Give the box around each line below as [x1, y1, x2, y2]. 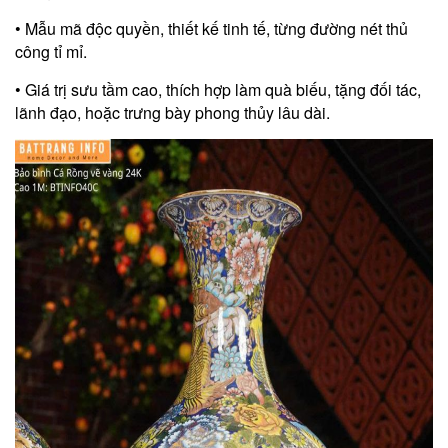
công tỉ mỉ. [15, 39, 87, 63]
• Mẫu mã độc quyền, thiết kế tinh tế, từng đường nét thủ [15, 16, 408, 40]
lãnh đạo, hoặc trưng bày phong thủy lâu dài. [15, 100, 330, 124]
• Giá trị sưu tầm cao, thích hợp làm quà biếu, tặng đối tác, [15, 77, 421, 101]
